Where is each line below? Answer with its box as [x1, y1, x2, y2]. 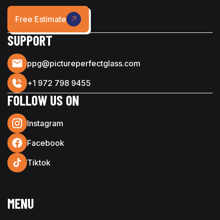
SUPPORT [7, 31, 53, 49]
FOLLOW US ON [7, 92, 79, 109]
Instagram [27, 118, 63, 129]
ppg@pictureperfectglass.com [27, 58, 140, 68]
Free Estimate [15, 14, 66, 25]
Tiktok [27, 158, 51, 168]
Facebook [27, 138, 64, 148]
